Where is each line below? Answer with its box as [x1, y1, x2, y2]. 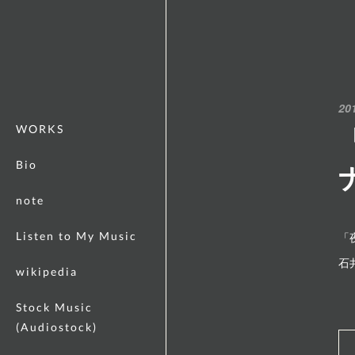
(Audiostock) [16, 320, 97, 334]
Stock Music [16, 300, 93, 314]
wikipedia [16, 265, 78, 278]
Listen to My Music [16, 229, 137, 242]
